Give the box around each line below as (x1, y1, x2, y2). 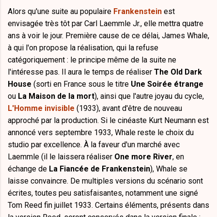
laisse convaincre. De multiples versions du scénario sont (8, 176, 203, 186)
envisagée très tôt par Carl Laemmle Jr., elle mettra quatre (8, 19, 203, 28)
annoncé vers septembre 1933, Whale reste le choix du (8, 128, 194, 137)
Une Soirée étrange (131, 79, 203, 89)
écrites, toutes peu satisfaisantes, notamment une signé (8, 188, 198, 198)
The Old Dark (154, 67, 202, 77)
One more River (114, 152, 172, 161)
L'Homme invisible (8, 104, 75, 113)
